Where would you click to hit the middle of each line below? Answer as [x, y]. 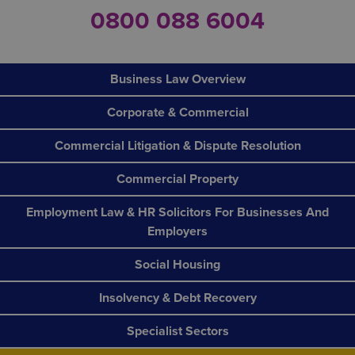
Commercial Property [177, 179]
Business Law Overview [177, 79]
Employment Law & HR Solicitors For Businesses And [177, 212]
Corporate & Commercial [177, 113]
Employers [177, 231]
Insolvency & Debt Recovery [177, 298]
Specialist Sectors [177, 331]
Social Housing [177, 265]
